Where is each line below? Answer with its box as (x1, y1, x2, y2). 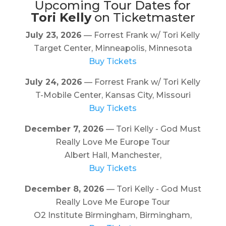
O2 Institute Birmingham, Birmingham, (34, 210, 192, 220)
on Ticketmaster (91, 10, 195, 25)
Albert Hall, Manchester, (64, 150, 161, 160)
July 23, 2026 (26, 30, 82, 40)
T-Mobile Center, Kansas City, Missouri (35, 90, 191, 100)
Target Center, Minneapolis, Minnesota (33, 43, 192, 53)
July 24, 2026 (25, 77, 83, 87)
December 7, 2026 (25, 124, 104, 134)
